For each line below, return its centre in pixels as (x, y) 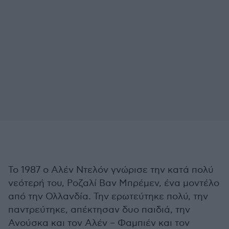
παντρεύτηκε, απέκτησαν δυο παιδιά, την (99, 210)
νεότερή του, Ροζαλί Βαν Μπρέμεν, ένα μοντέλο (114, 184)
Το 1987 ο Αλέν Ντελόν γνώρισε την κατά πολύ (111, 170)
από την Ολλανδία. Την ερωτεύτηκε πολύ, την (108, 197)
